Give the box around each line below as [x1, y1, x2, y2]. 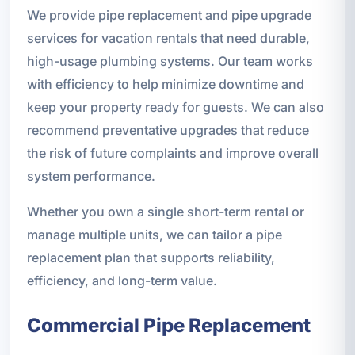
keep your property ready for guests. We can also [26, 98, 324, 115]
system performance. [26, 167, 155, 184]
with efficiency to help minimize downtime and [26, 75, 304, 92]
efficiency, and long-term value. [26, 272, 217, 288]
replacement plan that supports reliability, [26, 249, 275, 265]
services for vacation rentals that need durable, [26, 29, 310, 46]
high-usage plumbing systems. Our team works [26, 52, 313, 69]
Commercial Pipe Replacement [26, 313, 311, 337]
